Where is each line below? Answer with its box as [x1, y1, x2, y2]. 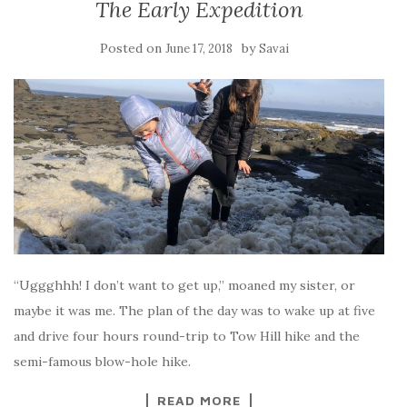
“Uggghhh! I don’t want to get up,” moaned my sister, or [14, 276, 355, 293]
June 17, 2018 [165, 41, 233, 56]
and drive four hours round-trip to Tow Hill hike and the [14, 327, 360, 344]
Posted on [100, 40, 165, 56]
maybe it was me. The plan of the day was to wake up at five [14, 302, 375, 319]
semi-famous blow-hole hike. [14, 352, 191, 370]
